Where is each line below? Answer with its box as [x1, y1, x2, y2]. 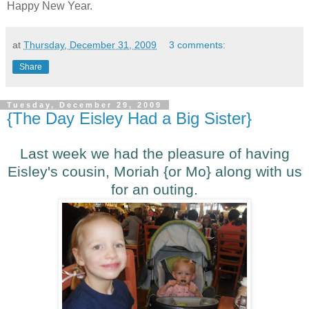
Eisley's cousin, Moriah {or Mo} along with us [7, 163, 302, 180]
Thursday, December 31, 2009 [23, 39, 157, 51]
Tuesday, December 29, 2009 [7, 101, 162, 110]
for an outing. [111, 181, 198, 198]
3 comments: [169, 39, 226, 51]
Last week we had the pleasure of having [19, 146, 290, 162]
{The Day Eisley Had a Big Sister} [7, 109, 252, 128]
